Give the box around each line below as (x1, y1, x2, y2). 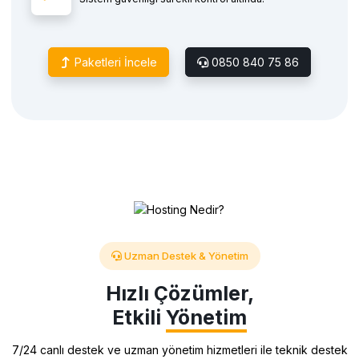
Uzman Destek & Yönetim (121, 249, 248, 263)
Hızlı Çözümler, (105, 281, 254, 306)
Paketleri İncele (71, 54, 157, 69)
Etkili (112, 305, 166, 330)
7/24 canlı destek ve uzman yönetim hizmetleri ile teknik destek (11, 343, 348, 357)
